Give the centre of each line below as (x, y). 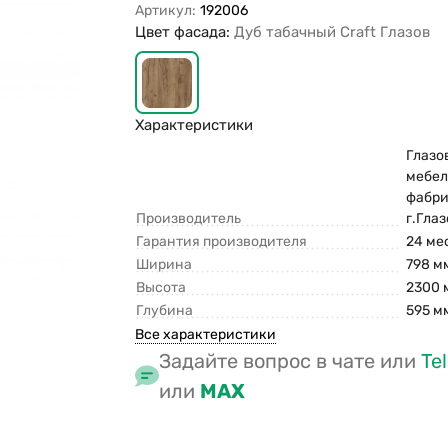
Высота (161, 288)
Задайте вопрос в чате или (290, 361)
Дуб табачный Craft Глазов (332, 31)
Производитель (189, 219)
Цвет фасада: (185, 31)
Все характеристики (206, 335)
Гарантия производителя (222, 242)
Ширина (164, 265)
